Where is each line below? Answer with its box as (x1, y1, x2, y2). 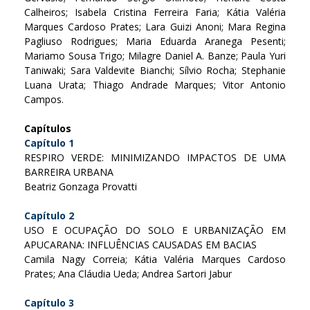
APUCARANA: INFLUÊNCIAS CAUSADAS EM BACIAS (24, 237, 257, 251)
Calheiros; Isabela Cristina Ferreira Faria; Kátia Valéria (24, 5, 286, 19)
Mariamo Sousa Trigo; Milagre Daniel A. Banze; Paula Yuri (24, 48, 286, 62)
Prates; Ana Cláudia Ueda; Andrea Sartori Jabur (24, 266, 232, 280)
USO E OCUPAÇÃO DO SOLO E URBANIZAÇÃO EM (24, 223, 286, 237)
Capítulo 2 (24, 208, 74, 222)
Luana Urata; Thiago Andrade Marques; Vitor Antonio (24, 77, 286, 91)
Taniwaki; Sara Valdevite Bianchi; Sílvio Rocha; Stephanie (24, 63, 286, 77)
